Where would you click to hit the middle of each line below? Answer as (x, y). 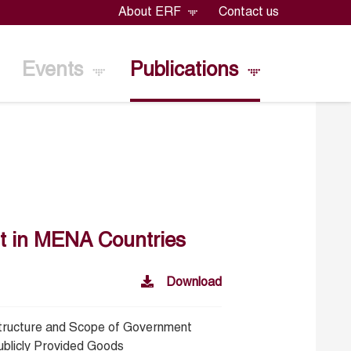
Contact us (248, 13)
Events (55, 71)
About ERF (152, 13)
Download (194, 283)
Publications (186, 71)
